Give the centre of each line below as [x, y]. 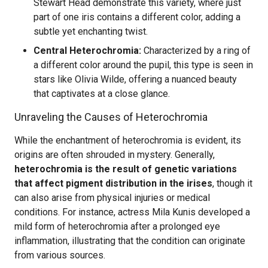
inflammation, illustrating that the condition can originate [130, 241]
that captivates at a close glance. [102, 94]
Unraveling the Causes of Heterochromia [111, 117]
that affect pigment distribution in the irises [113, 183]
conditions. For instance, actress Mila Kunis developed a [132, 212]
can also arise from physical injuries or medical [112, 198]
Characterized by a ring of [196, 51]
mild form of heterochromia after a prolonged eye [117, 226]
